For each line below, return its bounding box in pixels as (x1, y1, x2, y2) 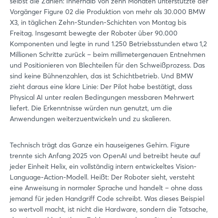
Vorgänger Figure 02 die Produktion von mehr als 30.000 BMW (10, 7, 205, 16)
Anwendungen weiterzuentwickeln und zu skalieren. (10, 114, 171, 123)
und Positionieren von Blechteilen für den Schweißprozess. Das (10, 60, 205, 70)
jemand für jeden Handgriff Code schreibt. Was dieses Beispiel (10, 194, 204, 203)
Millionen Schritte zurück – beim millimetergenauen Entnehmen (10, 50, 205, 59)
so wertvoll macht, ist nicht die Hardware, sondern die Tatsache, (10, 204, 208, 214)
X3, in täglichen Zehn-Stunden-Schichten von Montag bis (10, 18, 186, 27)
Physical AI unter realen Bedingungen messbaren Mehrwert (10, 92, 194, 102)
